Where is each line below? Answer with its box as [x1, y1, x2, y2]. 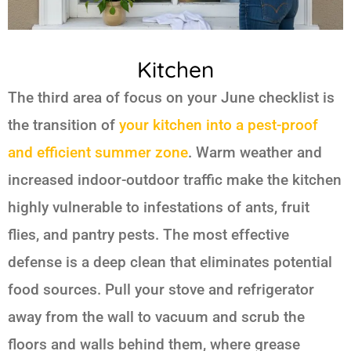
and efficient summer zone [8, 143, 188, 162]
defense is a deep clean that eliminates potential [8, 253, 332, 272]
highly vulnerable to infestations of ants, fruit [8, 198, 309, 217]
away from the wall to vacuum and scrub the [8, 308, 305, 327]
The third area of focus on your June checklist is [8, 89, 335, 107]
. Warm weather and [188, 143, 322, 162]
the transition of [8, 116, 119, 135]
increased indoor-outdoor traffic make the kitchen [8, 171, 342, 190]
